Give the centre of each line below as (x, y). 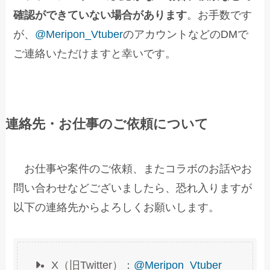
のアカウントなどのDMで (186, 34)
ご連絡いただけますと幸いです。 (95, 53)
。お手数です (220, 15)
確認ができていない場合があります (100, 15)
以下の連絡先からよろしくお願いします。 (117, 207)
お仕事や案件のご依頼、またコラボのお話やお (133, 168)
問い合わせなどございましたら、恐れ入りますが (133, 188)
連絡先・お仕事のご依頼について (107, 124)
